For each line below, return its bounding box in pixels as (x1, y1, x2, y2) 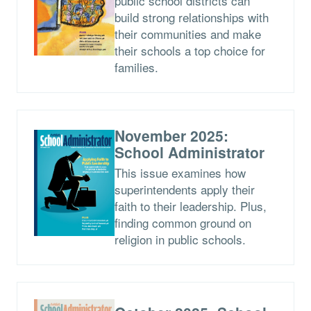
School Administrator (114, 141, 264, 162)
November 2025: (114, 124, 228, 146)
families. (114, 58, 158, 76)
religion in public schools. (114, 230, 246, 248)
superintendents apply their (114, 180, 255, 198)
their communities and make (114, 24, 261, 42)
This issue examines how (114, 163, 246, 181)
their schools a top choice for (114, 41, 265, 59)
